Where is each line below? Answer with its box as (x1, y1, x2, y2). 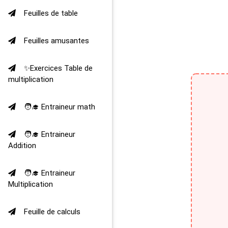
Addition (8, 141, 36, 150)
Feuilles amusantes (24, 36, 89, 45)
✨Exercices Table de (24, 64, 93, 73)
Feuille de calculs (24, 207, 80, 216)
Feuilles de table (24, 9, 78, 18)
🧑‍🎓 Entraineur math (24, 102, 95, 111)
